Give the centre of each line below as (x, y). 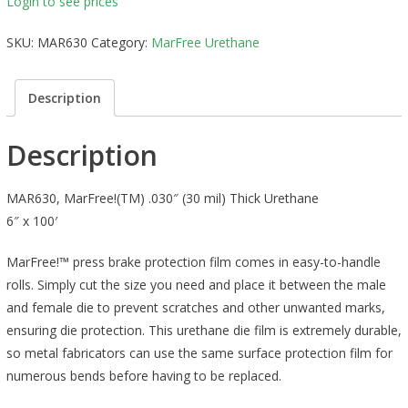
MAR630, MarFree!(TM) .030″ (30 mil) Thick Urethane (162, 198)
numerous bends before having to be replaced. (143, 375)
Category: (121, 43)
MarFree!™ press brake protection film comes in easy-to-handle (193, 261)
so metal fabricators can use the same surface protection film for (199, 352)
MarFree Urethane (205, 43)
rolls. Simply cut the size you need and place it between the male (196, 284)
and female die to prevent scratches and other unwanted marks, (195, 307)
